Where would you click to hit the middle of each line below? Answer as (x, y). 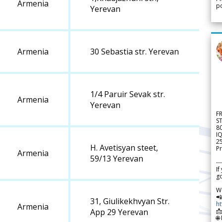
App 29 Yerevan (119, 212)
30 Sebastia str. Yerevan (135, 52)
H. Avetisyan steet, (124, 148)
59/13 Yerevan (117, 159)
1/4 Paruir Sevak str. (128, 94)
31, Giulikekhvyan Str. (130, 201)
